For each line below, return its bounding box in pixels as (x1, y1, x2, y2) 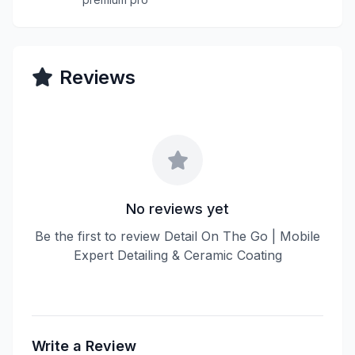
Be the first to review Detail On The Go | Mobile (35, 228, 320, 244)
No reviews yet (126, 200, 229, 217)
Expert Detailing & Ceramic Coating (73, 247, 282, 263)
